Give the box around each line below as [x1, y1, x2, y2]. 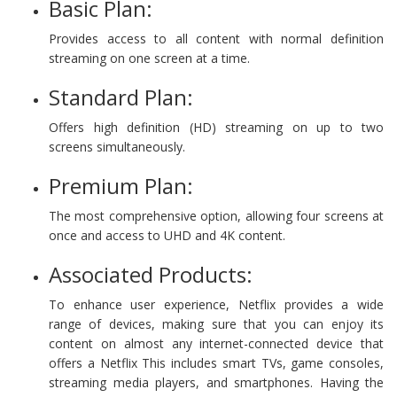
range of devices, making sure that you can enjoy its [49, 315, 384, 332]
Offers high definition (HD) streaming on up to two [49, 118, 384, 136]
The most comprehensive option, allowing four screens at [49, 206, 384, 224]
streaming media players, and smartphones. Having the [49, 373, 384, 391]
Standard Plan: [49, 82, 193, 112]
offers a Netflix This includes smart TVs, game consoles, [49, 354, 384, 371]
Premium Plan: [49, 170, 193, 200]
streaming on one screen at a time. [49, 49, 250, 66]
